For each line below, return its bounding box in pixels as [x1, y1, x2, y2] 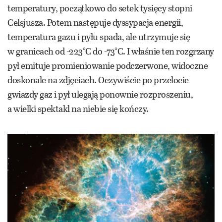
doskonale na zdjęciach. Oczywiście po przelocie [7, 73, 189, 87]
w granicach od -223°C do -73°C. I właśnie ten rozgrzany [7, 45, 214, 58]
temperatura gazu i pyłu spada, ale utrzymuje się [7, 30, 190, 44]
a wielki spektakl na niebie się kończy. [7, 102, 149, 115]
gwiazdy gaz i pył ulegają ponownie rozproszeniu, [7, 88, 193, 101]
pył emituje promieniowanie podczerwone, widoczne [7, 59, 208, 72]
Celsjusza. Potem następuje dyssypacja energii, [7, 16, 183, 29]
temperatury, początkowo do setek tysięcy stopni [7, 1, 192, 15]
